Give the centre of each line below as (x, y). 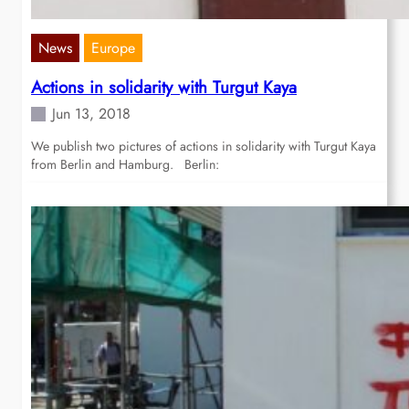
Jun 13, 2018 (91, 114)
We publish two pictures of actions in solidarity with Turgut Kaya (204, 147)
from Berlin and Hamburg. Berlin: (125, 165)
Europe (113, 48)
